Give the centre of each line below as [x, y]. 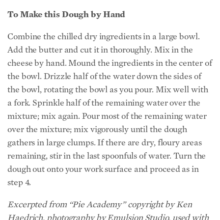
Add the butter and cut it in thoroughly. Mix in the [100, 50]
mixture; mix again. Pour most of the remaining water [107, 116]
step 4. [19, 182]
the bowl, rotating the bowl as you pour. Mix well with [108, 89]
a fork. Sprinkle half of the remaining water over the [104, 103]
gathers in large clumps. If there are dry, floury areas [105, 142]
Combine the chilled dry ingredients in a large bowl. [104, 36]
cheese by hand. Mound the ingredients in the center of [110, 63]
